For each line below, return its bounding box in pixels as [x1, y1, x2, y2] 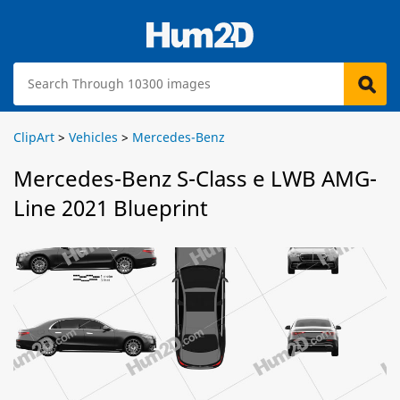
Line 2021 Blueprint [13, 193, 208, 222]
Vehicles [69, 129, 118, 146]
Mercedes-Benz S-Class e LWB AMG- [13, 163, 377, 193]
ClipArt [13, 129, 54, 146]
